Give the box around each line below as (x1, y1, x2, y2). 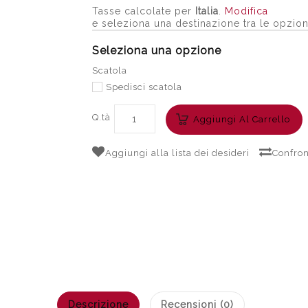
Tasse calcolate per (91, 5, 195, 16)
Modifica (224, 5, 268, 16)
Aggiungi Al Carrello (192, 114, 290, 125)
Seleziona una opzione (91, 44, 221, 57)
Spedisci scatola (105, 82, 182, 92)
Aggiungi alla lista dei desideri (104, 148, 250, 159)
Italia (195, 5, 219, 16)
